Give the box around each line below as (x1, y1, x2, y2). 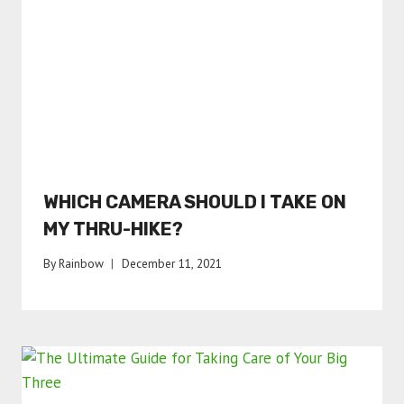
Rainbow (59, 255, 105, 272)
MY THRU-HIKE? (43, 217, 183, 240)
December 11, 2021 (122, 255, 223, 272)
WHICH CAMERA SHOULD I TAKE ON (43, 190, 346, 213)
